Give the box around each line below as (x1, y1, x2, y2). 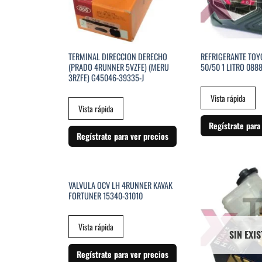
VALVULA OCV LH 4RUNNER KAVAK (68, 179, 173, 192)
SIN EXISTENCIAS (97, 175, 160, 190)
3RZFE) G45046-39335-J (68, 71, 144, 84)
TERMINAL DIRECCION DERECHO (68, 50, 167, 63)
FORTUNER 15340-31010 (68, 189, 143, 202)
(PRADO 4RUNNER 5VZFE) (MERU (68, 61, 169, 74)
